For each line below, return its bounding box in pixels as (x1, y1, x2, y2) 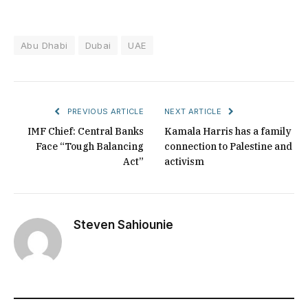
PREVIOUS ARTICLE (65, 107, 144, 117)
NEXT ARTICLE (164, 107, 224, 117)
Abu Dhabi (21, 40, 68, 52)
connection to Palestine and (164, 140, 292, 153)
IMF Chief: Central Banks (27, 125, 144, 138)
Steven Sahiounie (74, 218, 173, 232)
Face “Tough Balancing (36, 140, 144, 153)
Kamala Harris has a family (164, 125, 291, 138)
